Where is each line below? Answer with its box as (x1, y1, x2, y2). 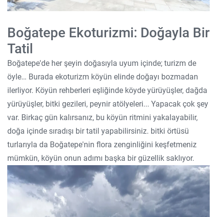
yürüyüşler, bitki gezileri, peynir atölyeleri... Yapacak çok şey (7, 99, 208, 108)
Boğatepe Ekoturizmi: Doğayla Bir (7, 25, 210, 41)
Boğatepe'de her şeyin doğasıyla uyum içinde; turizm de (7, 59, 196, 68)
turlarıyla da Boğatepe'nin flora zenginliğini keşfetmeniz (7, 140, 197, 149)
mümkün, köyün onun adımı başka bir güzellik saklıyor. (7, 154, 194, 163)
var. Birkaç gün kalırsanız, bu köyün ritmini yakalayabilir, (7, 113, 198, 122)
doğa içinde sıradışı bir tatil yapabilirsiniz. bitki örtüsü (7, 126, 189, 136)
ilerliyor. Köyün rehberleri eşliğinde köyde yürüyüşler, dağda (7, 86, 207, 95)
